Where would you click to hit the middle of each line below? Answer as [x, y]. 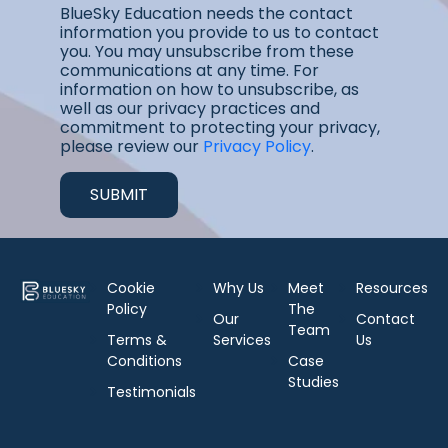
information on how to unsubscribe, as [209, 90]
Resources [392, 288]
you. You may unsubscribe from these [207, 52]
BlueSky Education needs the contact [206, 14]
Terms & [137, 340]
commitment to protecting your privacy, [220, 128]
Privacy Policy [257, 147]
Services [242, 340]
